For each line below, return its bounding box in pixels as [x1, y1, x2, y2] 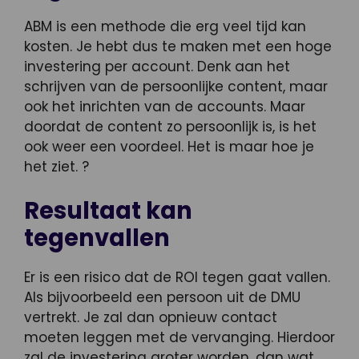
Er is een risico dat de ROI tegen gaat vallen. [24, 268, 330, 288]
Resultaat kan [24, 195, 192, 228]
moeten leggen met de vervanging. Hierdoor [24, 328, 335, 348]
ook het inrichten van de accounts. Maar [24, 96, 305, 116]
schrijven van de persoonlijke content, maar [24, 76, 328, 96]
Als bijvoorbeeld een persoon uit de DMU [24, 288, 301, 308]
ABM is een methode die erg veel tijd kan [24, 16, 306, 36]
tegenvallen [24, 222, 170, 255]
